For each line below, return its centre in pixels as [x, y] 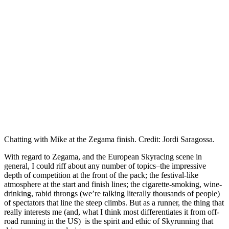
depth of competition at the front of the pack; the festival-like [101, 175]
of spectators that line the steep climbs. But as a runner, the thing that [114, 202]
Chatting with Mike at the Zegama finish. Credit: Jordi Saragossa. [109, 139]
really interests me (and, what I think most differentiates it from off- [112, 212]
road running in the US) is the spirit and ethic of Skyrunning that [109, 221]
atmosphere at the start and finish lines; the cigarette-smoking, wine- [113, 184]
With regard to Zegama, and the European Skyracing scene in [103, 156]
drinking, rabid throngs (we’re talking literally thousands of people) [112, 193]
